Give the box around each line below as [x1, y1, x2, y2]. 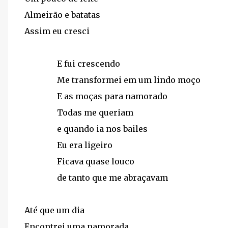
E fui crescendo [57, 59, 120, 69]
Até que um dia [24, 205, 84, 215]
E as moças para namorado [57, 91, 167, 101]
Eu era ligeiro [57, 140, 112, 150]
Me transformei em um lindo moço [57, 75, 201, 85]
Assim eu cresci [24, 26, 90, 36]
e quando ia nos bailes [57, 124, 148, 134]
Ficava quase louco [57, 156, 134, 166]
